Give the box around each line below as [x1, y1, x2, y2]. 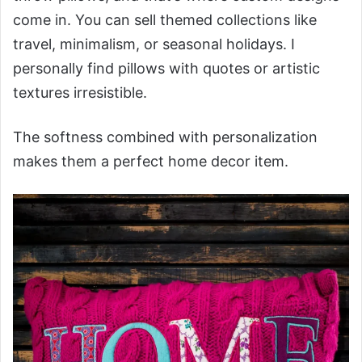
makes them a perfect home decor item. [13, 153, 288, 170]
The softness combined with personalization [13, 128, 318, 146]
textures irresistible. [13, 84, 147, 102]
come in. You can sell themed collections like [13, 11, 317, 29]
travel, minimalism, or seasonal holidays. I [13, 36, 295, 53]
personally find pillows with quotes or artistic [13, 60, 320, 78]
